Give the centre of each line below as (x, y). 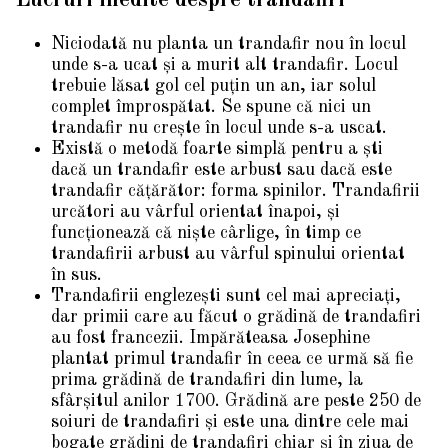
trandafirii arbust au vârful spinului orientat (228, 253)
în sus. (76, 274)
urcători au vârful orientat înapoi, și (195, 211)
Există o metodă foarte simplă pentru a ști (217, 148)
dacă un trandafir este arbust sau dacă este (221, 169)
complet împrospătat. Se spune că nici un (211, 106)
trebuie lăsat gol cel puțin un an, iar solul (213, 85)
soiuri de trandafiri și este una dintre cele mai (230, 421)
